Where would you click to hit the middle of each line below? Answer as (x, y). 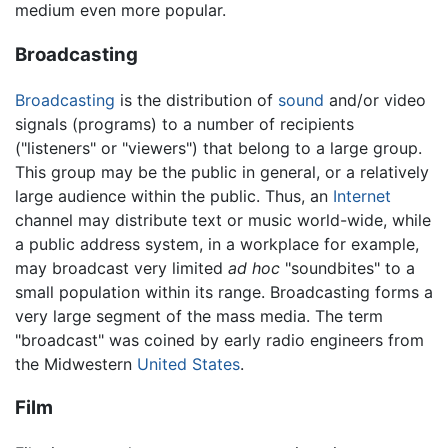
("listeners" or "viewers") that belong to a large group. (218, 147)
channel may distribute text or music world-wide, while (223, 219)
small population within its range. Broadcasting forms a (224, 291)
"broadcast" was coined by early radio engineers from (219, 339)
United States (188, 363)
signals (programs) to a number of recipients (184, 123)
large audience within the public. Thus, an (174, 195)
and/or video (375, 99)
